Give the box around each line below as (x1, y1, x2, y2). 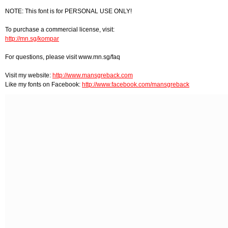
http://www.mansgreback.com (52, 71, 133, 79)
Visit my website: (5, 71, 52, 79)
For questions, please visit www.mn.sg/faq (5, 53, 120, 61)
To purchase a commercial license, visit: (5, 25, 115, 33)
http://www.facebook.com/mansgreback (82, 80, 189, 88)
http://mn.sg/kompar (5, 35, 59, 42)
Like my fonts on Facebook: (5, 80, 82, 88)
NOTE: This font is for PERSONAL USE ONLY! (5, 7, 132, 15)
